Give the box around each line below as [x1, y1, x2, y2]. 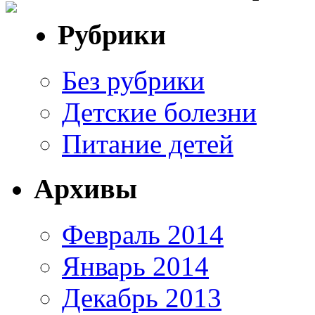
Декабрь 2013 [62, 282, 221, 313]
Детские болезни [62, 96, 257, 127]
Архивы [34, 173, 137, 205]
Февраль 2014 [62, 219, 224, 250]
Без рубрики [62, 65, 205, 96]
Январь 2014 [62, 250, 209, 281]
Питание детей [62, 128, 233, 159]
